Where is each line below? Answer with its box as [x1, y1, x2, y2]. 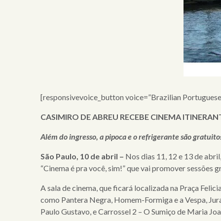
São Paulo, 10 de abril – [40, 151, 126, 161]
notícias [7, 149, 34, 159]
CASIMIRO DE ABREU [40, 111, 120, 121]
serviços [7, 90, 35, 100]
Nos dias [125, 151, 157, 161]
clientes [7, 110, 34, 119]
